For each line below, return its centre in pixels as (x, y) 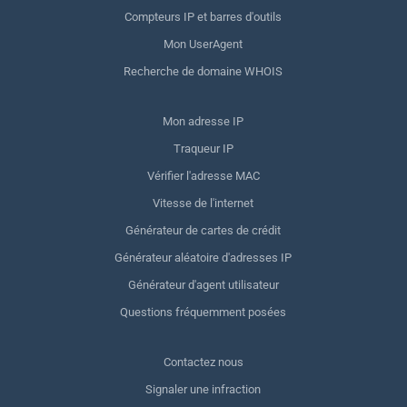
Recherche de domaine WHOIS (203, 71)
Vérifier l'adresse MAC (203, 176)
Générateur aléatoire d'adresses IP (203, 258)
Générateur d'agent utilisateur (203, 285)
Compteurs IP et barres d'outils (203, 17)
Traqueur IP (203, 149)
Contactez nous (203, 362)
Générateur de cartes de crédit (203, 230)
